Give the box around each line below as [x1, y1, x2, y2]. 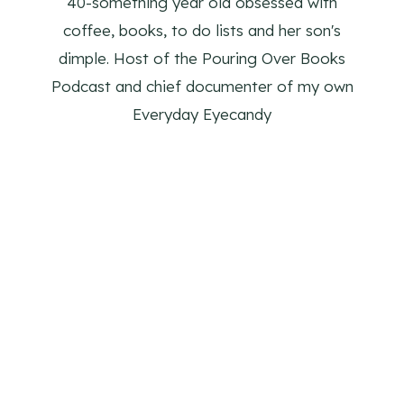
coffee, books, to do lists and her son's [63, 20, 341, 40]
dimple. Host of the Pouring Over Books [59, 48, 345, 68]
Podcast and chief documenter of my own [50, 76, 353, 96]
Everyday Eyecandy [133, 104, 271, 124]
